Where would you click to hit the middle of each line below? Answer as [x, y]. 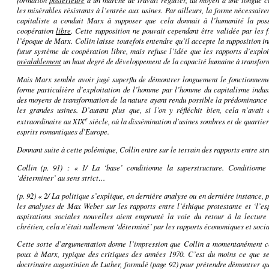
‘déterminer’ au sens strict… [61, 177]
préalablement [39, 61]
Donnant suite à [41, 149]
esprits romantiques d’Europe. [63, 131]
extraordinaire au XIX [50, 121]
